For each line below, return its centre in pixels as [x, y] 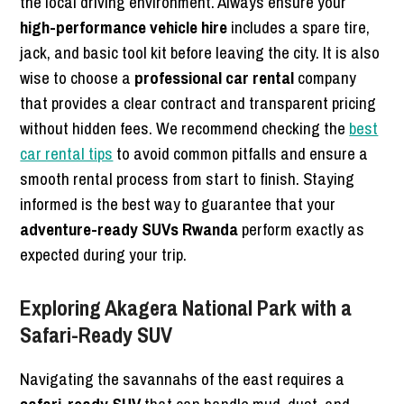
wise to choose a [78, 78]
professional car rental [215, 78]
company [326, 78]
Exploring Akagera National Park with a [186, 308]
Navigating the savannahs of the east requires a [183, 379]
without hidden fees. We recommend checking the [185, 129]
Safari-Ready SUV [96, 335]
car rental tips [67, 154]
